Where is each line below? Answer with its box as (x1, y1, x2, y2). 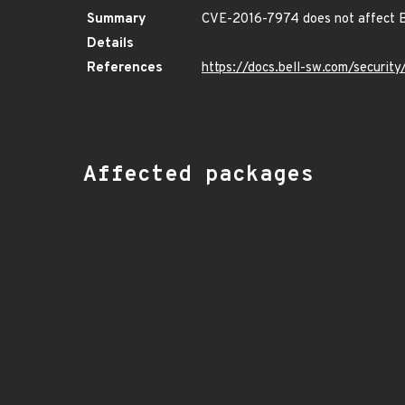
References (87, 60, 163, 77)
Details (87, 35, 134, 52)
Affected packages (83, 162, 314, 189)
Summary (87, 11, 146, 28)
